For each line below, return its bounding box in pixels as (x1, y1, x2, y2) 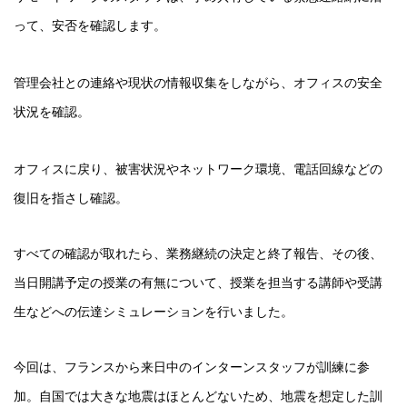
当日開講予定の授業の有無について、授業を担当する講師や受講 (14, 273, 382, 291)
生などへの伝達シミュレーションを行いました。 (14, 303, 293, 320)
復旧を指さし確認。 (14, 189, 128, 206)
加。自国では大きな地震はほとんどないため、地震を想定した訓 (14, 387, 382, 404)
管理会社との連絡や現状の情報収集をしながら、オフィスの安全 (14, 74, 382, 91)
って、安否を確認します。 (14, 16, 166, 34)
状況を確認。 (14, 103, 90, 120)
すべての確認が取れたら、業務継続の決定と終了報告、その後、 (14, 244, 382, 262)
